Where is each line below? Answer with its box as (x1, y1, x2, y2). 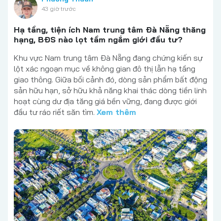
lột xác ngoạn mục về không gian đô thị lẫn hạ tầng (14, 63, 195, 74)
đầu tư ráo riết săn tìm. (14, 107, 97, 117)
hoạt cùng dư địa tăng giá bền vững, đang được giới (14, 96, 197, 106)
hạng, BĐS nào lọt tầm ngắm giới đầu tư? (14, 34, 183, 44)
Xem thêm (97, 107, 136, 117)
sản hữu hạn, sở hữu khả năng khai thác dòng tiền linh (14, 85, 207, 95)
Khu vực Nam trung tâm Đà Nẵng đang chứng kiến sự (14, 52, 203, 63)
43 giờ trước (41, 4, 75, 12)
